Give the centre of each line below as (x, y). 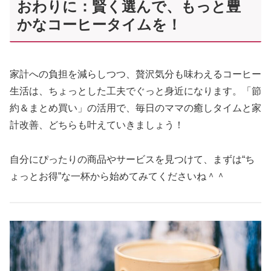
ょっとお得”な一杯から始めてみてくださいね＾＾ (118, 176)
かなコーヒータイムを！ (99, 24)
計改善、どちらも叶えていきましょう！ (97, 125)
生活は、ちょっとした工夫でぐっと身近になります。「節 (135, 91)
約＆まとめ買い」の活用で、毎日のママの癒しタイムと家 (135, 108)
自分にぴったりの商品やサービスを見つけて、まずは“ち (132, 159)
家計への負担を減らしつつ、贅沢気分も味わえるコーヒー (135, 74)
